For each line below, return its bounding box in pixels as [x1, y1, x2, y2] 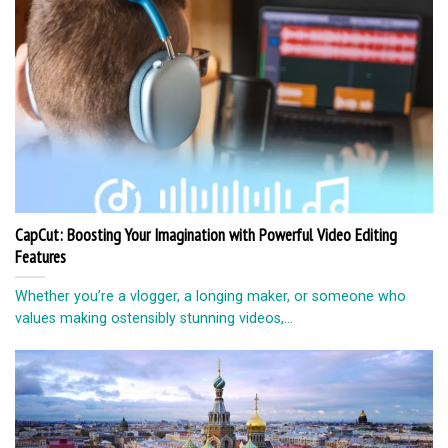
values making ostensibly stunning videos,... [15, 309, 293, 326]
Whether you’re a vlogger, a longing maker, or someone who [15, 287, 406, 304]
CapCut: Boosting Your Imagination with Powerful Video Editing [15, 224, 397, 247]
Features [15, 246, 66, 269]
